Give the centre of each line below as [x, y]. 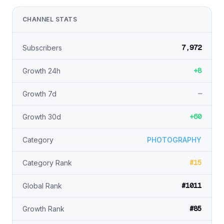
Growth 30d [42, 117]
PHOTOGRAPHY [174, 140]
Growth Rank [43, 209]
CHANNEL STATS [50, 19]
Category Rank [47, 163]
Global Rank [42, 186]
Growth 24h [41, 71]
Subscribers [42, 48]
